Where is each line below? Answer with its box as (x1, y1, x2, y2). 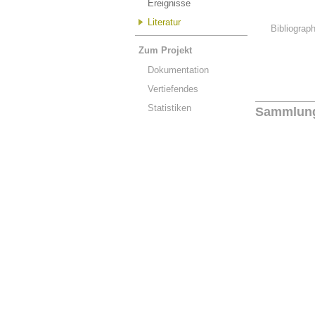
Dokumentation (148, 65, 209, 75)
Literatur (148, 17, 181, 27)
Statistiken (148, 103, 191, 113)
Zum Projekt (139, 45, 192, 56)
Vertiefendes (148, 84, 198, 94)
